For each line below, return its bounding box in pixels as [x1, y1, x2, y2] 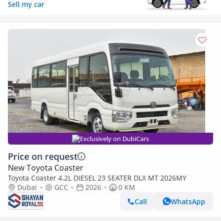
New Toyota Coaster [8, 162, 83, 173]
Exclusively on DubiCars [80, 134, 149, 143]
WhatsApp [171, 196, 205, 206]
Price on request [8, 150, 77, 162]
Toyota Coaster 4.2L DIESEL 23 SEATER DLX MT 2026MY [8, 173, 186, 183]
